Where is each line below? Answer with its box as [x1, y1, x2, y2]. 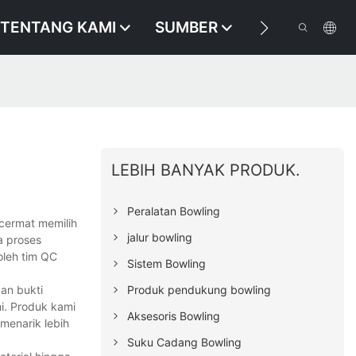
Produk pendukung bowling [127, 283, 272, 297]
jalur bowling [127, 230, 193, 245]
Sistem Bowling [127, 257, 207, 271]
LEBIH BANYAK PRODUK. [111, 161, 301, 180]
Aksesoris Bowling [127, 309, 221, 323]
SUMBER [155, 17, 218, 37]
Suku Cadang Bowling [127, 335, 242, 350]
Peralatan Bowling [127, 204, 221, 219]
